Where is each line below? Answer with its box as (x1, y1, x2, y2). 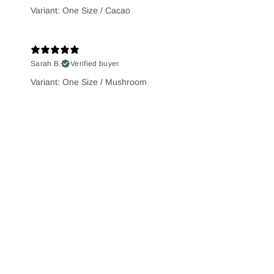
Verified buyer (70, 59, 119, 68)
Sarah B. (31, 59, 61, 68)
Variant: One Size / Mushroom (31, 76, 147, 87)
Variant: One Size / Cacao (31, 5, 130, 15)
